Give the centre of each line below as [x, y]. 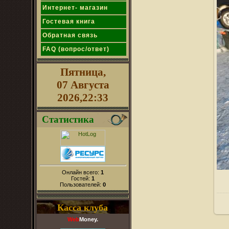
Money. [89, 219]
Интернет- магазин [75, 8]
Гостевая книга [69, 21]
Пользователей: [81, 184]
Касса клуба [83, 207]
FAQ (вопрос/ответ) [76, 49]
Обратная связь [70, 35]
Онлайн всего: [81, 172]
